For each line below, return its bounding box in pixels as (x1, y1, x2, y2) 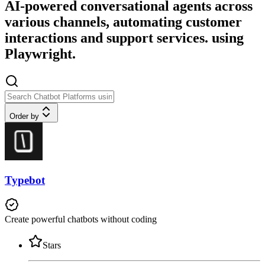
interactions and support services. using (5, 30, 244, 46)
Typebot (5, 173, 45, 186)
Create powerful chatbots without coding (5, 214, 157, 225)
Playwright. (5, 46, 76, 62)
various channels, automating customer (5, 14, 242, 30)
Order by (9, 112, 39, 121)
